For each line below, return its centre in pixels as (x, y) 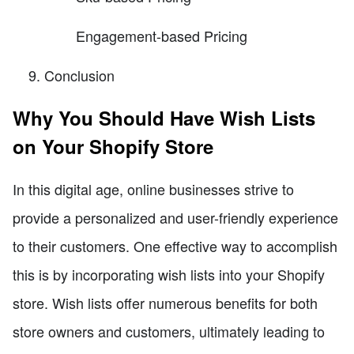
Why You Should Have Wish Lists (164, 118)
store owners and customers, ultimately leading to (169, 331)
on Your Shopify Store (113, 147)
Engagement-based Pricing (162, 36)
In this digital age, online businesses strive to (153, 189)
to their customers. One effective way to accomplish (175, 246)
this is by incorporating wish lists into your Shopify (169, 275)
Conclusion (79, 75)
